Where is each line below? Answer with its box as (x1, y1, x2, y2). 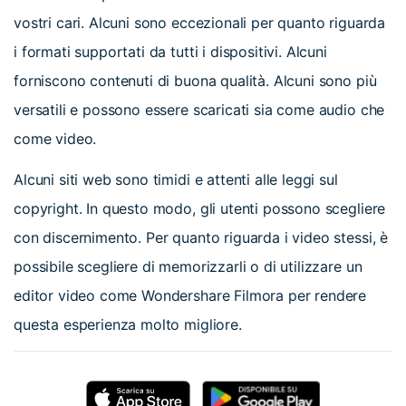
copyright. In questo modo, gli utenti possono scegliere (14, 198, 386, 217)
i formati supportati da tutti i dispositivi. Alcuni (14, 42, 327, 61)
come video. (14, 129, 97, 148)
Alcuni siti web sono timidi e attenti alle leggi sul (14, 169, 338, 188)
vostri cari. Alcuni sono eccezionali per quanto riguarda (14, 13, 386, 32)
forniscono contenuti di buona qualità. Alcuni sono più (14, 71, 377, 90)
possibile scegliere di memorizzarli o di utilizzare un (14, 256, 362, 275)
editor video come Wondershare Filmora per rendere (14, 285, 367, 304)
